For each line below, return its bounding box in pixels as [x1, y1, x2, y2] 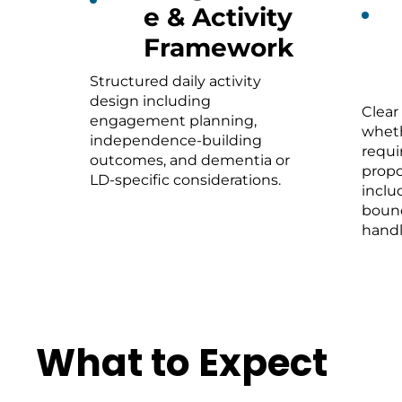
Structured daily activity [89, 72, 261, 90]
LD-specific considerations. [89, 170, 281, 188]
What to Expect [36, 336, 328, 389]
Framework [143, 31, 293, 63]
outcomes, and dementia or [89, 151, 290, 169]
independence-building [89, 131, 262, 149]
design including [89, 92, 211, 109]
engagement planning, [89, 111, 257, 129]
